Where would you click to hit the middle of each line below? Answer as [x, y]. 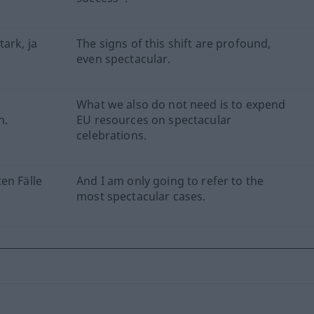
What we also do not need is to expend [181, 104]
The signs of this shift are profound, [174, 43]
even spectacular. [124, 59]
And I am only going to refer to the [170, 181]
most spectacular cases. [141, 196]
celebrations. [111, 135]
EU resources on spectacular [154, 120]
